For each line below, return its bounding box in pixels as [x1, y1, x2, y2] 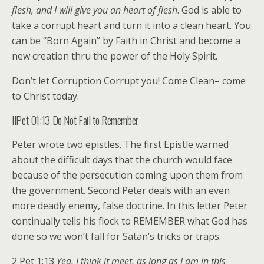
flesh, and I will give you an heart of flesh [12, 4, 177, 17]
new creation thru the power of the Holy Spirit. [12, 49, 217, 63]
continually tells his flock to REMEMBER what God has [12, 214, 247, 228]
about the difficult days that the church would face [12, 153, 232, 167]
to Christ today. [12, 90, 79, 103]
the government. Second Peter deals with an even [12, 184, 230, 197]
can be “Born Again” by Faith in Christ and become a [12, 34, 240, 48]
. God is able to [177, 4, 242, 17]
